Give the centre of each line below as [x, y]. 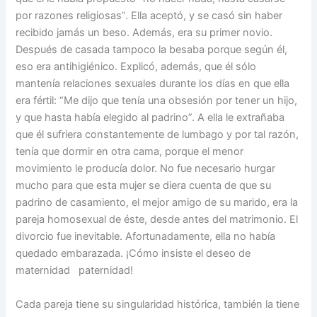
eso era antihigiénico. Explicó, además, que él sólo [136, 67]
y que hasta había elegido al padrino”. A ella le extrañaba [150, 118]
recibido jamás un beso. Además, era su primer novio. [144, 33]
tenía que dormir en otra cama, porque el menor [130, 152]
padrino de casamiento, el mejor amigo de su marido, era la [157, 203]
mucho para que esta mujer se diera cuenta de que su [144, 186]
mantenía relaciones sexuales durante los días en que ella [153, 84]
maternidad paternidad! [75, 271]
